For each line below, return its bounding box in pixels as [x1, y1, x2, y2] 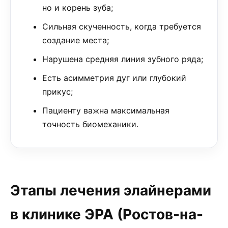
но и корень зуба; [42, 3, 113, 13]
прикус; [42, 87, 73, 97]
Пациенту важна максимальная [42, 105, 169, 116]
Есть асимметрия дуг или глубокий [42, 73, 186, 83]
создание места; [42, 35, 109, 45]
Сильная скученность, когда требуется [42, 21, 201, 32]
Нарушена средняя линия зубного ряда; [42, 54, 203, 64]
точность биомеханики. [42, 119, 138, 129]
